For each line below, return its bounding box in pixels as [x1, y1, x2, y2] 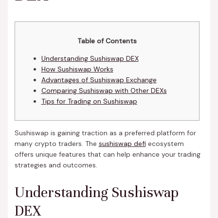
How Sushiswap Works [41, 65, 113, 74]
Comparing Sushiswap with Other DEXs [41, 86, 167, 95]
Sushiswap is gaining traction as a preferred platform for [14, 128, 196, 138]
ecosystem [145, 139, 184, 148]
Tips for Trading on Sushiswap [41, 97, 137, 106]
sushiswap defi [98, 139, 146, 148]
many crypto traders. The [14, 139, 99, 148]
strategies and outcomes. [14, 161, 97, 170]
